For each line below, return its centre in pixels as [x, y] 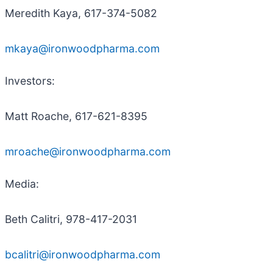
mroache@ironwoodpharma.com [88, 152]
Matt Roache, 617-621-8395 [76, 116]
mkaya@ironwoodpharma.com [82, 49]
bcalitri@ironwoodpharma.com [83, 255]
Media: [22, 184]
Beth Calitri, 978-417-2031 [71, 219]
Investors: [30, 81]
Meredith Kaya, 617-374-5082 [81, 13]
